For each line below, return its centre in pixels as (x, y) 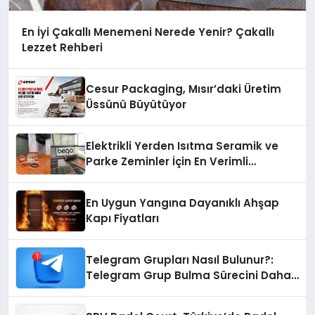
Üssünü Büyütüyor (136, 105)
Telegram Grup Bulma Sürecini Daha (189, 276)
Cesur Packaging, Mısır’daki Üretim (184, 89)
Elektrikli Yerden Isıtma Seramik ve (182, 146)
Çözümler (113, 177)
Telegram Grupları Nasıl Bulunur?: (180, 260)
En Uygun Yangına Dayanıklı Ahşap (183, 203)
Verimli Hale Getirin (140, 291)
